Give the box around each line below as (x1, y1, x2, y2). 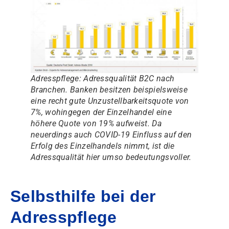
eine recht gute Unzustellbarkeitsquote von (31, 96, 189, 106)
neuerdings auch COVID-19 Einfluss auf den (31, 130, 192, 140)
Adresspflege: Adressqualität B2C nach (31, 74, 175, 84)
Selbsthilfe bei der (10, 187, 156, 206)
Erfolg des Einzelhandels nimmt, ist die (31, 141, 175, 151)
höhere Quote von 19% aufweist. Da (31, 119, 162, 129)
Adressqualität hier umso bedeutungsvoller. (31, 152, 192, 163)
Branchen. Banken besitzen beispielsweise (31, 85, 188, 95)
